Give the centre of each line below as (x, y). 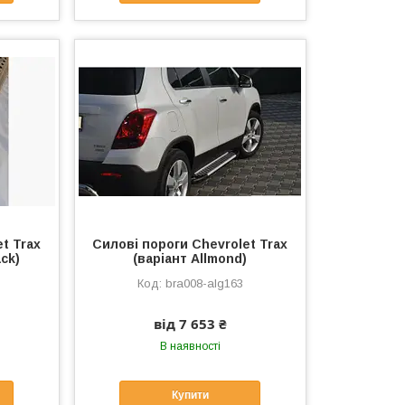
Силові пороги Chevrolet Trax (190, 244)
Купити (190, 396)
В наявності (190, 346)
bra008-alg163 (204, 283)
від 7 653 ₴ (190, 323)
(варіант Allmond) (190, 258)
